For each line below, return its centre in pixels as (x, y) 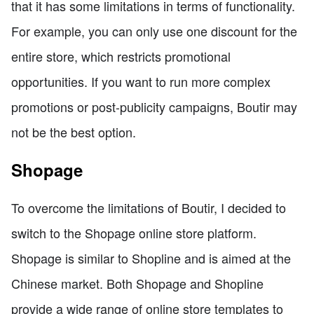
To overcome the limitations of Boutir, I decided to (149, 207)
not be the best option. (74, 131)
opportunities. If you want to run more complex (141, 81)
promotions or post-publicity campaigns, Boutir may (154, 106)
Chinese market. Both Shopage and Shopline (137, 283)
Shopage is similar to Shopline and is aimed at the (151, 258)
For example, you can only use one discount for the (154, 30)
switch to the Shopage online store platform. (134, 232)
